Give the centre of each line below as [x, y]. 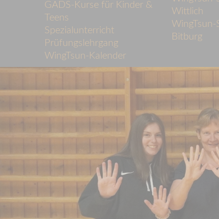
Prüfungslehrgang [81, 43]
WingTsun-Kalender [85, 56]
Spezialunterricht [79, 31]
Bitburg [187, 37]
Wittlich [188, 11]
